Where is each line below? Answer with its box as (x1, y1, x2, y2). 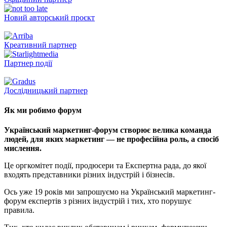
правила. (4, 206, 34, 215)
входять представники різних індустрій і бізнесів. (4, 170, 175, 179)
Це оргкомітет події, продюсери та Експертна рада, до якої (4, 161, 206, 170)
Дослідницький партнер (4, 86, 88, 95)
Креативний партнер (4, 40, 77, 49)
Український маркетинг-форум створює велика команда (4, 126, 211, 135)
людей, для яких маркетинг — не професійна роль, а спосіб (4, 135, 219, 144)
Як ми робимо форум (4, 105, 82, 115)
